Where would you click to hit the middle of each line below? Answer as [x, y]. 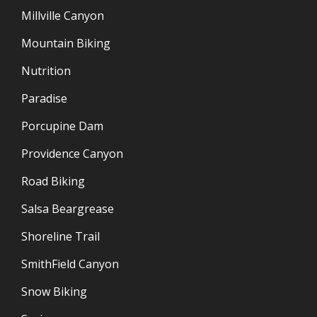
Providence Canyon [72, 154]
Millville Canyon [63, 16]
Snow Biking [54, 292]
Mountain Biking [66, 43]
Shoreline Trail [60, 236]
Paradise [44, 98]
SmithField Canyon [70, 264]
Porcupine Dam [62, 126]
